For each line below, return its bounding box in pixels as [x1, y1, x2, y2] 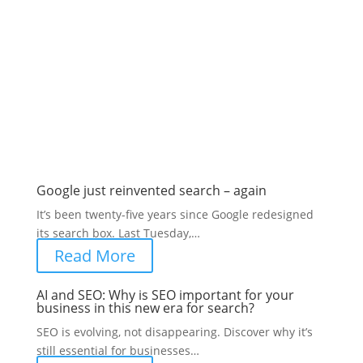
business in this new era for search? [36, 298, 254, 317]
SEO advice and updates [36, 99, 169, 115]
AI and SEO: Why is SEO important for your [36, 285, 294, 304]
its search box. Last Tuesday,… [36, 224, 200, 241]
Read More [53, 244, 135, 267]
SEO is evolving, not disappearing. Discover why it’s [36, 323, 313, 340]
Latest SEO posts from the [36, 43, 291, 73]
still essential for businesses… [36, 342, 199, 358]
